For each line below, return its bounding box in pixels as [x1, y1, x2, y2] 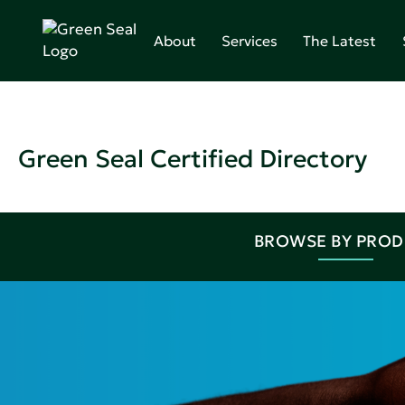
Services [221, 31, 278, 50]
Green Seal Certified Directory [18, 143, 367, 174]
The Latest [303, 31, 377, 50]
